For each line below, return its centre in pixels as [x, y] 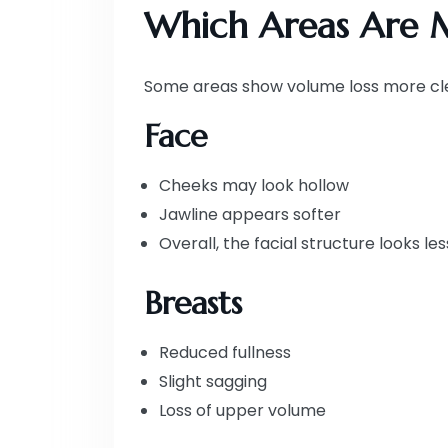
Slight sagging [213, 381]
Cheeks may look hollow [254, 185]
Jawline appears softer [250, 214]
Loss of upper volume [242, 410]
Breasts [193, 302]
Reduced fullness [225, 352]
